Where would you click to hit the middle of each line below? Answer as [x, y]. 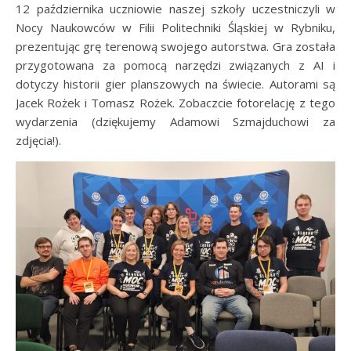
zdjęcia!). [38, 140]
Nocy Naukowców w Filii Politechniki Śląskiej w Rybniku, [175, 27]
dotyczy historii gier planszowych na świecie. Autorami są [175, 84]
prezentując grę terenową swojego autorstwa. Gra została [175, 46]
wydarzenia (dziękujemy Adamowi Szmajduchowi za [175, 121]
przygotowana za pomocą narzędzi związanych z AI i [175, 65]
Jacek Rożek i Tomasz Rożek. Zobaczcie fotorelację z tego [175, 103]
